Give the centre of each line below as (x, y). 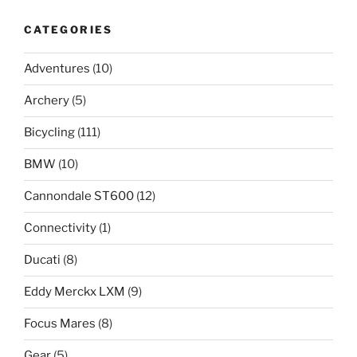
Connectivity (60, 228)
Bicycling (49, 133)
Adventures (57, 69)
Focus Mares (60, 324)
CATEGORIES (69, 30)
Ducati (42, 260)
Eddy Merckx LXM (75, 292)
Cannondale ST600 (79, 196)
